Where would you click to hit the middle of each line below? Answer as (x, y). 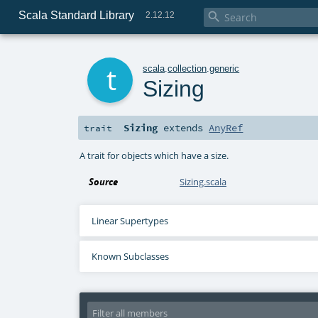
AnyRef (226, 128)
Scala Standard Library (76, 15)
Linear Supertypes (130, 221)
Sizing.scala (203, 182)
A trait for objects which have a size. (154, 155)
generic (225, 68)
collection (187, 68)
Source (104, 182)
